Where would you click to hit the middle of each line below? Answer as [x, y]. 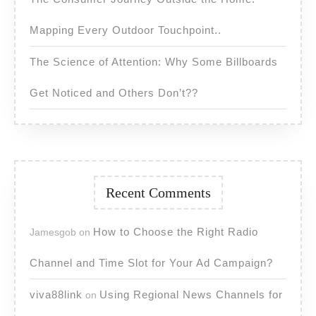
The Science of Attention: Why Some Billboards [154, 62]
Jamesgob [53, 232]
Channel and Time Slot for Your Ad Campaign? [151, 263]
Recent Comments [158, 193]
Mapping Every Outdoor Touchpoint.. [126, 30]
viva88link [56, 295]
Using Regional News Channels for [191, 295]
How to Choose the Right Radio [176, 232]
